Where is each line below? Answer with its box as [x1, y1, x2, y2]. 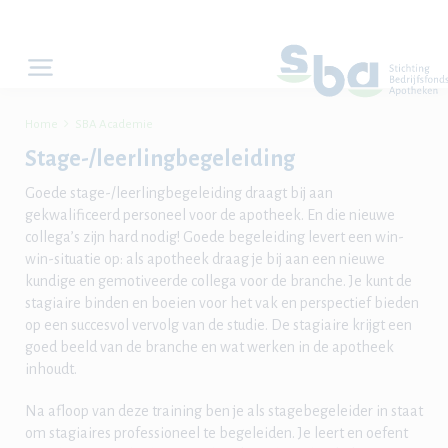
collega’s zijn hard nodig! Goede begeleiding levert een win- [25, 229, 404, 245]
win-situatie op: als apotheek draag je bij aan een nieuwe [25, 251, 385, 267]
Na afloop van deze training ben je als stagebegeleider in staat [25, 403, 423, 419]
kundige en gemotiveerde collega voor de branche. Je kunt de [25, 273, 412, 289]
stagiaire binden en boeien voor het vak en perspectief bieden [25, 295, 419, 311]
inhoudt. [25, 361, 77, 377]
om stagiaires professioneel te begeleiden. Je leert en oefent [25, 425, 408, 441]
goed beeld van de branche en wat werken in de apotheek [25, 339, 394, 355]
